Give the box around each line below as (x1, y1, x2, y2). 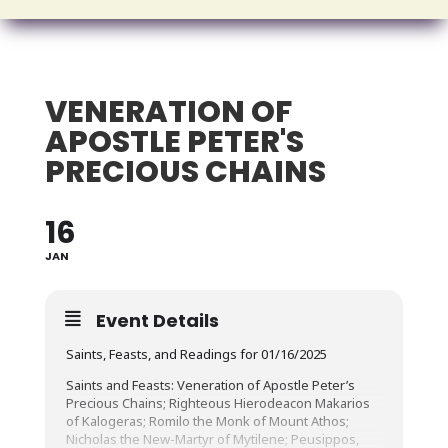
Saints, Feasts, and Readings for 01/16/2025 (65, 345, 327, 363)
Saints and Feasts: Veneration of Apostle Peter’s (65, 376, 355, 394)
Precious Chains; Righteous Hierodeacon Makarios (65, 394, 370, 412)
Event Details (95, 308, 219, 333)
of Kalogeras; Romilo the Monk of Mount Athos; (65, 412, 349, 430)
